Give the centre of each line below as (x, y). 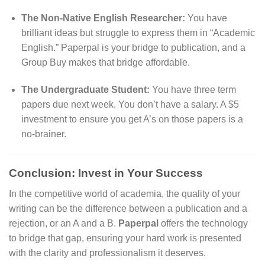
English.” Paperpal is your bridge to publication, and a (133, 47)
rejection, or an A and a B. (64, 223)
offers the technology (203, 223)
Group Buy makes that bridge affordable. (105, 62)
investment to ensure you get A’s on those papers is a (132, 119)
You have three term (193, 89)
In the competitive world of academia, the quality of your (125, 193)
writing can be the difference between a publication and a (128, 208)
